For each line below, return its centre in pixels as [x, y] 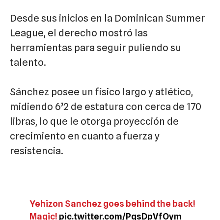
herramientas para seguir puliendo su [96, 48]
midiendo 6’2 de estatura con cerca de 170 [106, 107]
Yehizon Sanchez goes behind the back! [112, 204]
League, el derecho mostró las [79, 33]
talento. [28, 63]
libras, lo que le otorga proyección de [94, 122]
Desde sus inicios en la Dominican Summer [107, 18]
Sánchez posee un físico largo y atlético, [101, 92]
